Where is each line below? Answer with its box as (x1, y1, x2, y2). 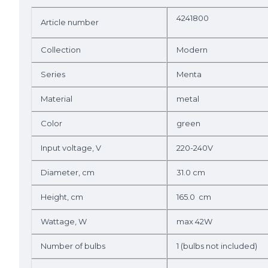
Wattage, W (41, 217, 87, 226)
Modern (176, 45, 208, 54)
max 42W (176, 217, 212, 226)
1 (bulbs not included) (176, 241, 257, 251)
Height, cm (41, 192, 83, 202)
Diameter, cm (41, 167, 95, 177)
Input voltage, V (41, 143, 101, 153)
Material (41, 94, 72, 103)
